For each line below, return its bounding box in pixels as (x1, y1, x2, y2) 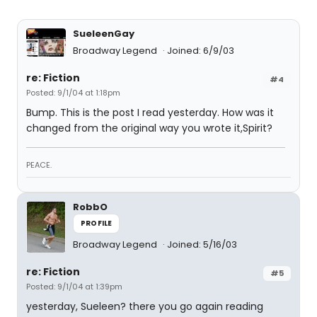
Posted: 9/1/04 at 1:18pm (26, 87, 120, 99)
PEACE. (26, 159, 52, 171)
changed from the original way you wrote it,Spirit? (26, 121, 272, 136)
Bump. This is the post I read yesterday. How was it (26, 105, 274, 120)
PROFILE (81, 218, 113, 229)
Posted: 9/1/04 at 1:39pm (26, 281, 122, 293)
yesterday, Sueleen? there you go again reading (26, 299, 263, 314)
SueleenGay (73, 27, 134, 41)
